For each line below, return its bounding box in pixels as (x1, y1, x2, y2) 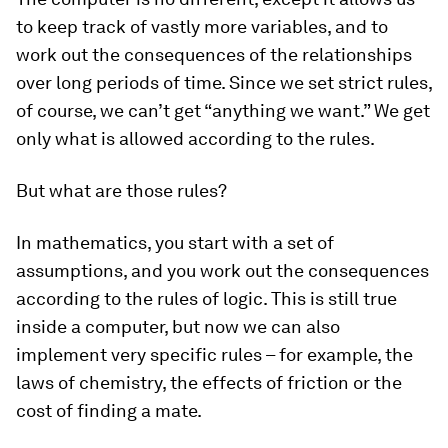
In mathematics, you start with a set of (16, 231, 334, 253)
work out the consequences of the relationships (16, 43, 412, 65)
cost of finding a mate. (16, 399, 202, 421)
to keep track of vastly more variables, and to (16, 15, 388, 37)
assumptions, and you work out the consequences (16, 259, 429, 281)
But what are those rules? (16, 179, 227, 201)
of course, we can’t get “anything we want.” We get (16, 99, 430, 121)
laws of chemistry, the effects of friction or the (16, 371, 402, 393)
